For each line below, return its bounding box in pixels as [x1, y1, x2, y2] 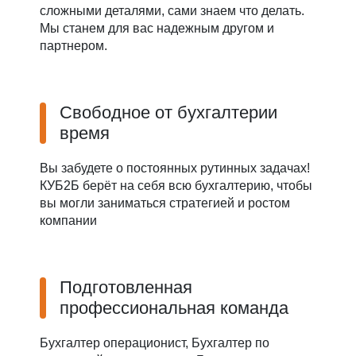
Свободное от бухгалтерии [60, 102, 277, 122]
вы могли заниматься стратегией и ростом [40, 195, 290, 210]
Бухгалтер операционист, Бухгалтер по [40, 335, 269, 350]
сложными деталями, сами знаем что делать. [40, 3, 304, 17]
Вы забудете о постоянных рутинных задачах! [40, 161, 310, 175]
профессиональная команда [60, 297, 288, 318]
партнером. [40, 38, 107, 52]
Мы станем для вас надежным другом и [40, 21, 274, 35]
